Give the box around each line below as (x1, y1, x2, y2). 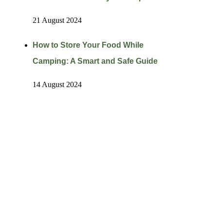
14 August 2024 (32, 80, 82, 89)
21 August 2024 (32, 16, 82, 25)
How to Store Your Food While (32, 40, 144, 49)
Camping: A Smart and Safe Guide (32, 56, 158, 65)
